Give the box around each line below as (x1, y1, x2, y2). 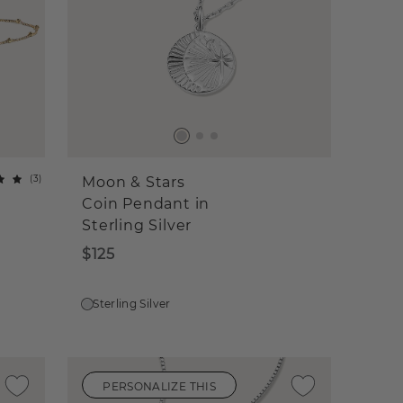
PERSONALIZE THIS (103, 379, 216, 393)
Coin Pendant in (82, 195, 210, 213)
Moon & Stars (82, 174, 185, 192)
